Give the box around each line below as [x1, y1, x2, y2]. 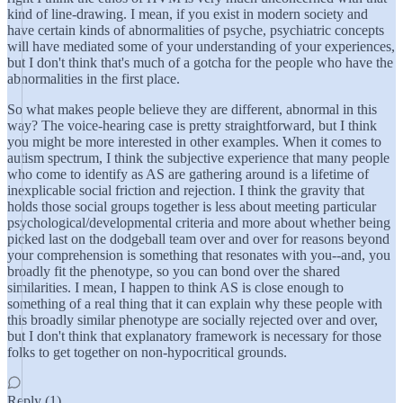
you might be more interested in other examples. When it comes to [7, 134, 381, 149]
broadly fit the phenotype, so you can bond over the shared [7, 264, 340, 279]
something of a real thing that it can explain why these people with [7, 296, 382, 311]
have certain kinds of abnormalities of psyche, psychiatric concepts [7, 22, 384, 38]
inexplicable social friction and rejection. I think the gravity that [7, 183, 364, 198]
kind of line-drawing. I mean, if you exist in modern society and [7, 6, 368, 22]
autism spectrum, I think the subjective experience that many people [7, 150, 390, 166]
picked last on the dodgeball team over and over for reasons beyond [7, 231, 390, 246]
